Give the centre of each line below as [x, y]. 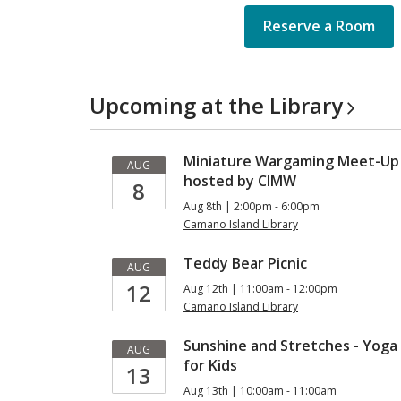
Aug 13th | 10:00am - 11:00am [260, 391]
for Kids [210, 365]
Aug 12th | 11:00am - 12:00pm [260, 289]
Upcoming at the [179, 105]
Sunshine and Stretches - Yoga [290, 346]
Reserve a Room [319, 26]
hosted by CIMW [240, 181]
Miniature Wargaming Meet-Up [291, 161]
